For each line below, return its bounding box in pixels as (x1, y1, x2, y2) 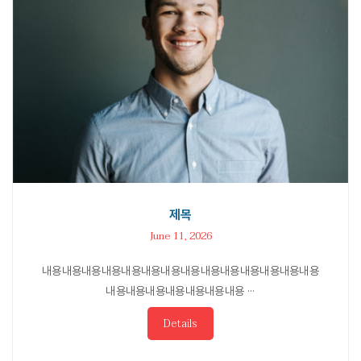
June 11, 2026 (149, 226, 212, 245)
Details (164, 313, 197, 333)
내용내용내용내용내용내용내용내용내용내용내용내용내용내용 (41, 263, 320, 277)
